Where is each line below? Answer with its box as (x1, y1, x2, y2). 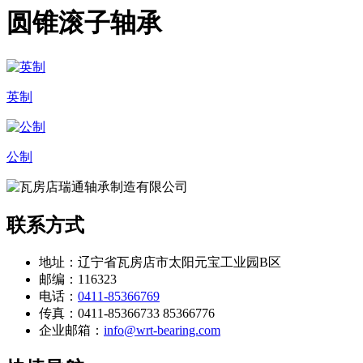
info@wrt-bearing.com (104, 322, 220, 337)
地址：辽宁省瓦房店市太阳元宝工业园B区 (39, 254, 281, 269)
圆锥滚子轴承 (6, 8, 162, 38)
